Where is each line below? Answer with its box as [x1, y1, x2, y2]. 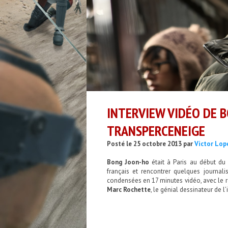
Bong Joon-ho [106, 158, 149, 166]
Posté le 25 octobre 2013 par [106, 139, 194, 148]
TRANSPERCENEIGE [106, 121, 205, 140]
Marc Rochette [106, 185, 151, 194]
